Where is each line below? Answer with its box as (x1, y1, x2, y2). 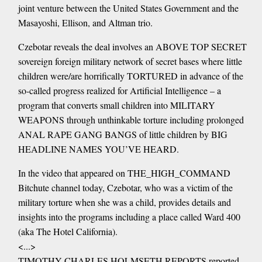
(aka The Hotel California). (18, 225, 118, 238)
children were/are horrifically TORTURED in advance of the (18, 70, 243, 82)
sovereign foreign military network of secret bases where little (18, 55, 242, 68)
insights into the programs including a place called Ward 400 (18, 211, 240, 223)
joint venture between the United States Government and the (18, 2, 239, 15)
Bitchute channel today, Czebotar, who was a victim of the (18, 181, 233, 194)
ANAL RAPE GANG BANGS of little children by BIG (18, 128, 227, 141)
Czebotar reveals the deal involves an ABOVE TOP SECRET (18, 40, 247, 53)
